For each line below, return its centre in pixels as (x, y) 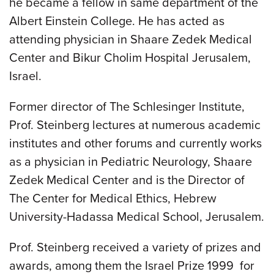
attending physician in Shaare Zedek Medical (131, 39)
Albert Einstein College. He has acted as (117, 21)
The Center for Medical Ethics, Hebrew (113, 198)
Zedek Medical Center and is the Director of (127, 180)
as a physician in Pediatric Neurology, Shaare (131, 162)
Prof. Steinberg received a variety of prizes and (135, 247)
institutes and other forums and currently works (135, 143)
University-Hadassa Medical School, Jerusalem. (137, 217)
